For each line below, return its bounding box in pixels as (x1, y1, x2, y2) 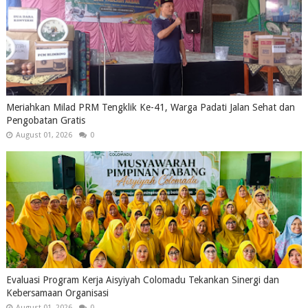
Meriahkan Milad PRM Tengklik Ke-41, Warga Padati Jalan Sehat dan (5, 102, 295, 113)
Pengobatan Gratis (5, 115, 85, 126)
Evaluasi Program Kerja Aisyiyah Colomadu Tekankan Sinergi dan (5, 274, 279, 286)
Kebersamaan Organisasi (5, 287, 109, 299)
